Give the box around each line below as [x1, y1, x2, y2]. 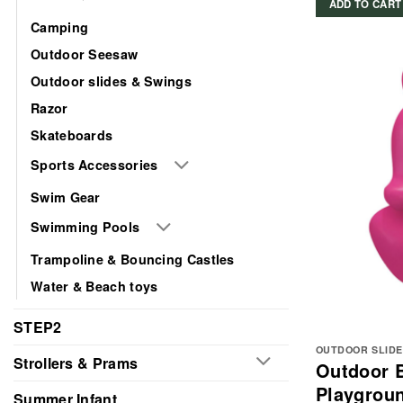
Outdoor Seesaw [31, 45, 139, 64]
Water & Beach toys [31, 276, 158, 295]
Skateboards [31, 126, 113, 145]
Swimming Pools [31, 217, 140, 236]
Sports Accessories [31, 156, 158, 175]
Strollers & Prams [13, 352, 139, 373]
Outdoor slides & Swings [31, 72, 192, 91]
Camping [31, 18, 89, 37]
